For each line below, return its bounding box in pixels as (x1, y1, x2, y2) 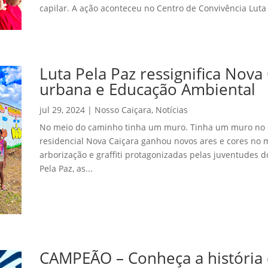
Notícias (155, 104, 188, 116)
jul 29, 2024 (39, 104, 85, 116)
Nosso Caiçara (94, 104, 151, 116)
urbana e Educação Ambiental (39, 78, 255, 100)
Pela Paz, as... (39, 163, 93, 175)
